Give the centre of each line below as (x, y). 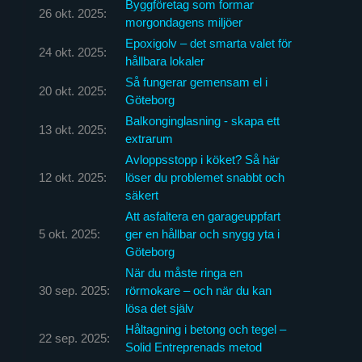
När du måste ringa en (183, 272)
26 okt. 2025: (72, 13)
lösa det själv (159, 308)
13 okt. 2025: (72, 129)
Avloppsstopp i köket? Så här (202, 159)
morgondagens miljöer (183, 22)
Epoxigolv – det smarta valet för (208, 43)
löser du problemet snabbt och (204, 177)
